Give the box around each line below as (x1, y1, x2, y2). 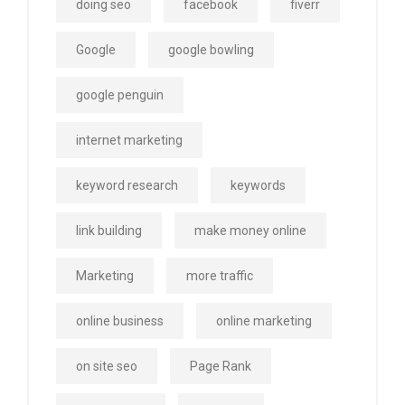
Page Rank (190, 359, 251, 374)
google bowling (168, 42, 254, 58)
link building (76, 223, 142, 239)
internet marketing (76, 133, 183, 148)
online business (76, 314, 164, 329)
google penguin (76, 88, 164, 103)
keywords (231, 178, 286, 193)
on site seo (76, 359, 137, 374)
